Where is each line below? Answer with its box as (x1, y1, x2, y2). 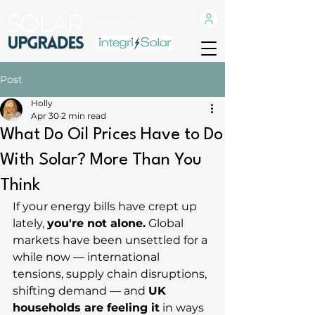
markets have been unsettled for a (13, 233, 210, 247)
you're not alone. (47, 217, 146, 230)
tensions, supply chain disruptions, (13, 267, 210, 281)
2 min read (61, 110, 106, 121)
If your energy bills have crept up (13, 200, 200, 213)
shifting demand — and (13, 284, 148, 297)
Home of (98, 16, 139, 27)
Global (146, 217, 186, 230)
